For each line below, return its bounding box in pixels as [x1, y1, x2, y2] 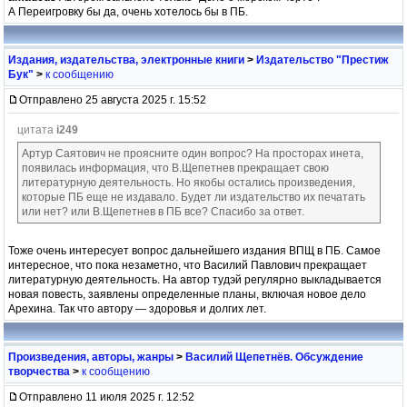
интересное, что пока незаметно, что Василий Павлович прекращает [8, 258, 367, 272]
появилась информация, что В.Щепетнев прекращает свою [22, 161, 329, 174]
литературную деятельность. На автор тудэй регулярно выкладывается [8, 273, 382, 286]
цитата [17, 123, 56, 136]
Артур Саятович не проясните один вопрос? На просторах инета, [22, 146, 363, 160]
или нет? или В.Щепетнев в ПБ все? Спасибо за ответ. [22, 204, 304, 218]
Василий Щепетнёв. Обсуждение [185, 350, 363, 363]
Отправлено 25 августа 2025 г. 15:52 [19, 93, 206, 106]
